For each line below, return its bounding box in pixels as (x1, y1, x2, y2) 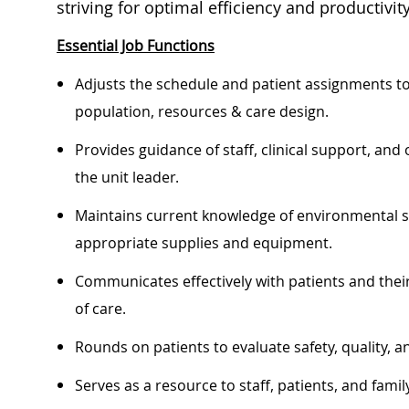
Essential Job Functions (57, 36, 215, 57)
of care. (75, 299, 126, 320)
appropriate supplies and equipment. (75, 233, 332, 254)
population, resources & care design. (75, 101, 329, 122)
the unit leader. (75, 167, 179, 188)
